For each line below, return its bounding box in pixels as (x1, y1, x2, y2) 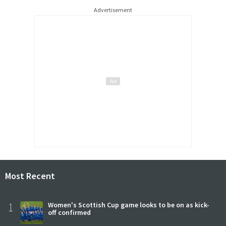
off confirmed (48, 207, 91, 217)
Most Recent (5, 169, 55, 182)
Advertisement (94, 6, 132, 14)
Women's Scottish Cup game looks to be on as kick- (48, 200, 209, 209)
